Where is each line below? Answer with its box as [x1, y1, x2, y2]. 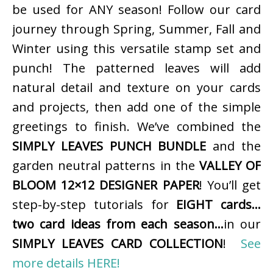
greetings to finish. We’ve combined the [12, 118, 261, 135]
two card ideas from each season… [12, 216, 224, 233]
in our [223, 216, 261, 233]
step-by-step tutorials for [12, 196, 177, 213]
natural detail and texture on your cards [12, 79, 261, 96]
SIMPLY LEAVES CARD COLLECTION [12, 235, 223, 252]
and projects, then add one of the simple [12, 99, 261, 116]
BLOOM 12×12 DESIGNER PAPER [12, 177, 199, 194]
